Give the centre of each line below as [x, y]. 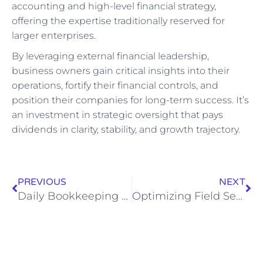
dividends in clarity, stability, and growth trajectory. [126, 129]
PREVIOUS [42, 182]
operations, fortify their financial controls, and [115, 85]
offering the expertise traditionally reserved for [118, 21]
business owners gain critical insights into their [121, 70]
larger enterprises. [54, 35]
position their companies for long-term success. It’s [130, 100]
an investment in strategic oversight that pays [117, 114]
